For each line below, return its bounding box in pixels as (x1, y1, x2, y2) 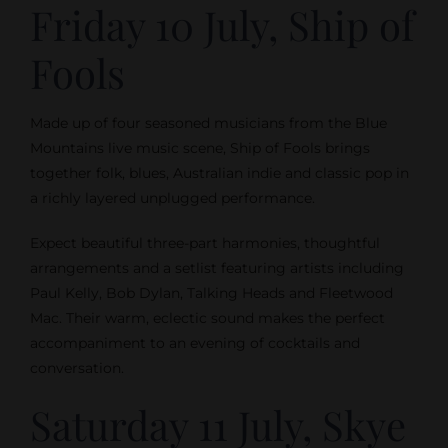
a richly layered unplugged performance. (29, 189, 315, 208)
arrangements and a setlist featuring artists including (29, 259, 404, 278)
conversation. (29, 359, 124, 378)
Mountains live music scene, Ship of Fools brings (29, 139, 370, 158)
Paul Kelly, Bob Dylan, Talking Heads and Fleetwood (29, 284, 393, 303)
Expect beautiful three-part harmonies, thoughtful (29, 234, 380, 253)
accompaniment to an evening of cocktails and (29, 334, 360, 353)
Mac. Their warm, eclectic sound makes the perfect (29, 309, 385, 328)
